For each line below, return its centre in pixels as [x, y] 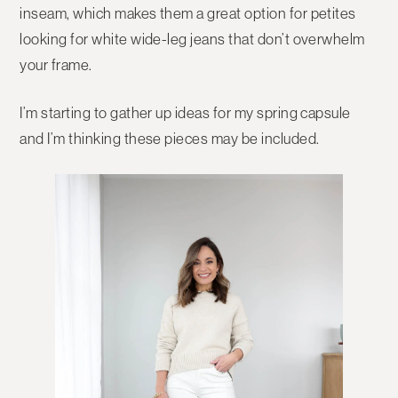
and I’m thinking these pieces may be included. [170, 139]
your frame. [56, 65]
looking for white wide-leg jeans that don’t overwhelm [192, 40]
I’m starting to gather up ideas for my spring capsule [185, 113]
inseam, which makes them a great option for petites [188, 14]
